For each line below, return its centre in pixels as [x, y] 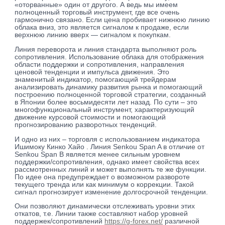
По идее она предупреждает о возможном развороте [102, 177]
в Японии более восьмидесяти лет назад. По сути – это [106, 102]
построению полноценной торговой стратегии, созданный [110, 94]
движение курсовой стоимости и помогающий [90, 117]
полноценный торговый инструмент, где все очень [97, 13]
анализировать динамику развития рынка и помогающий [109, 87]
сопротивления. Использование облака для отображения [109, 57]
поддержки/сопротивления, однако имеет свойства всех [107, 162]
